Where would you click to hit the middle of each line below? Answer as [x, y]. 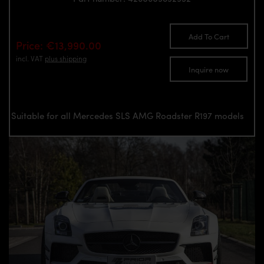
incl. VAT [30, 58]
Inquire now [209, 69]
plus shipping [66, 58]
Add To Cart [209, 37]
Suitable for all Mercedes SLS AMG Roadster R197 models [128, 115]
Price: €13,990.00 [59, 45]
